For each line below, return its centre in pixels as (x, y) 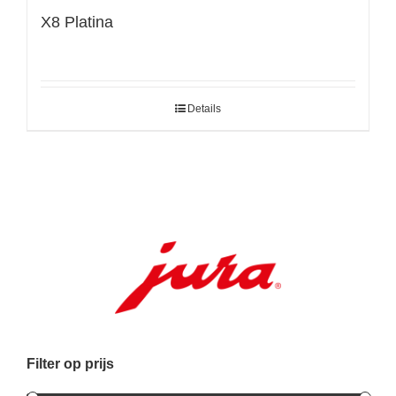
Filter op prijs (70, 363)
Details (204, 109)
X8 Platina (77, 22)
